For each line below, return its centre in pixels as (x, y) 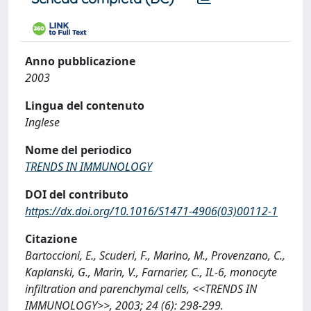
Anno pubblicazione (80, 61)
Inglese (42, 122)
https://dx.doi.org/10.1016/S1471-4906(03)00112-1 (151, 211)
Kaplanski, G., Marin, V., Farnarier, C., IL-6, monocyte (151, 272)
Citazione (51, 238)
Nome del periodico (78, 150)
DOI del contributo (77, 194)
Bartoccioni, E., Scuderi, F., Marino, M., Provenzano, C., (155, 255)
